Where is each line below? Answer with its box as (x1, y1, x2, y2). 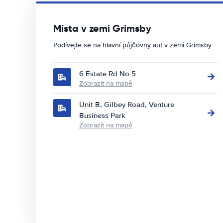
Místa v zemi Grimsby (53, 22, 151, 35)
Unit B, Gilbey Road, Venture (79, 100, 174, 109)
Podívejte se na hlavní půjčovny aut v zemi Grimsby (53, 41, 212, 49)
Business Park (79, 111, 125, 120)
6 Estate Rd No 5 (79, 69, 136, 78)
